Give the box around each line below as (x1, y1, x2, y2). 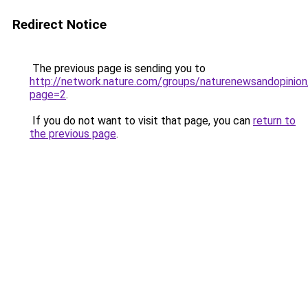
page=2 (30, 88, 66, 101)
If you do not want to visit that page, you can (30, 114, 253, 127)
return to (253, 114, 296, 127)
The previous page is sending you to (30, 62, 206, 75)
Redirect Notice (12, 16, 107, 32)
